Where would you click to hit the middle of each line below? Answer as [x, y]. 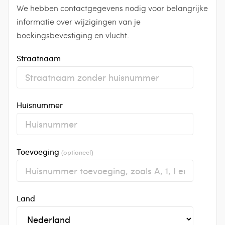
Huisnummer [40, 104]
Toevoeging [39, 151]
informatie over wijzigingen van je [79, 21]
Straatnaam [39, 58]
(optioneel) [77, 152]
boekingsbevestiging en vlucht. [73, 35]
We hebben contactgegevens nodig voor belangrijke [112, 8]
